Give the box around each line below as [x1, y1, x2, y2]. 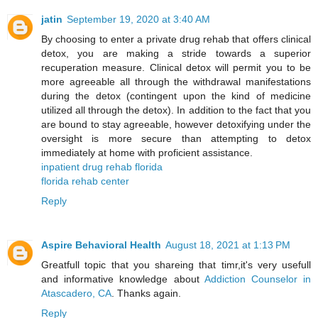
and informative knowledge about [41, 273, 204, 285]
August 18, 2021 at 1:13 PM [165, 238, 290, 251]
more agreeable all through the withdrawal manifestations [41, 75, 311, 87]
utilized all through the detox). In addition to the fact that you [41, 104, 311, 116]
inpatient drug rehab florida [41, 160, 163, 172]
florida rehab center [41, 175, 129, 187]
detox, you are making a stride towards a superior [41, 47, 311, 59]
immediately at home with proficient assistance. [41, 146, 253, 158]
